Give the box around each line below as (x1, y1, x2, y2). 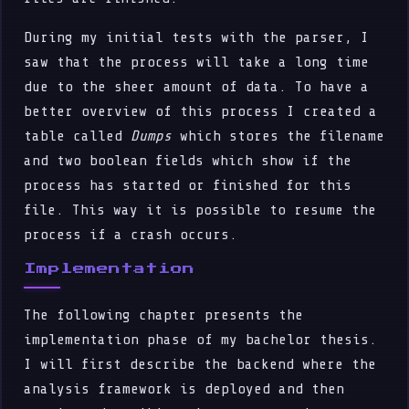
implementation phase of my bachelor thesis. (24, 330, 378, 348)
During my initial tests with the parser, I (24, 28, 370, 46)
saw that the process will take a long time (24, 53, 370, 70)
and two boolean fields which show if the (24, 152, 352, 169)
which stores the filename (172, 127, 385, 144)
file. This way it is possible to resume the (24, 201, 377, 218)
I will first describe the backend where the (24, 355, 377, 372)
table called (24, 127, 131, 144)
